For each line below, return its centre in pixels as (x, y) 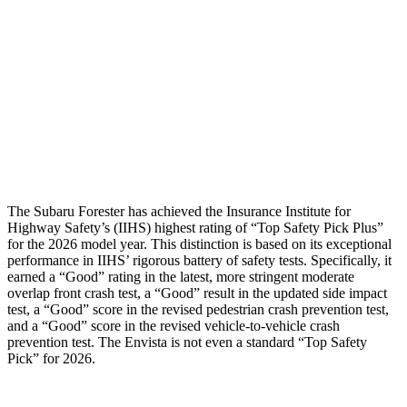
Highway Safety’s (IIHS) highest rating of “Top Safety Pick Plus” (195, 227)
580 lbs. (219, 110)
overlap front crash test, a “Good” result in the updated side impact (197, 293)
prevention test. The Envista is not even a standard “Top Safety (187, 342)
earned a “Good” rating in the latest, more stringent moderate (181, 276)
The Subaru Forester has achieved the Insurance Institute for (179, 211)
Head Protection (109, 152)
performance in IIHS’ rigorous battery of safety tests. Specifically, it (199, 260)
